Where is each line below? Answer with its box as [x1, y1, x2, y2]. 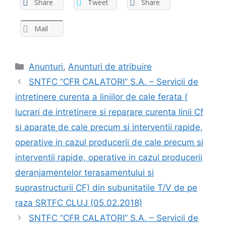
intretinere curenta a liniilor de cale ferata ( [15, 91, 188, 102]
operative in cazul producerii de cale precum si [15, 137, 203, 147]
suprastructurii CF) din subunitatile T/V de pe [15, 182, 197, 193]
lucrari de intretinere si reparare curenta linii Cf [15, 106, 203, 117]
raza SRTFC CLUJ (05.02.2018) [15, 197, 142, 208]
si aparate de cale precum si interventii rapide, [15, 122, 203, 132]
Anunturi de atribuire [68, 61, 152, 72]
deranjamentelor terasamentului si [15, 167, 154, 178]
